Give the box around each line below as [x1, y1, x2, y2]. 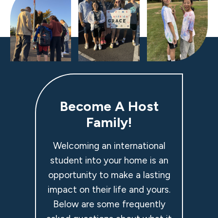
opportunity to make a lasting [48, 169, 170, 181]
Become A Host [59, 98, 159, 114]
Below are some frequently [53, 199, 165, 210]
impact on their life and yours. [48, 184, 170, 195]
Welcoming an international [53, 140, 165, 151]
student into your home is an [50, 155, 168, 166]
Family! [86, 114, 132, 130]
